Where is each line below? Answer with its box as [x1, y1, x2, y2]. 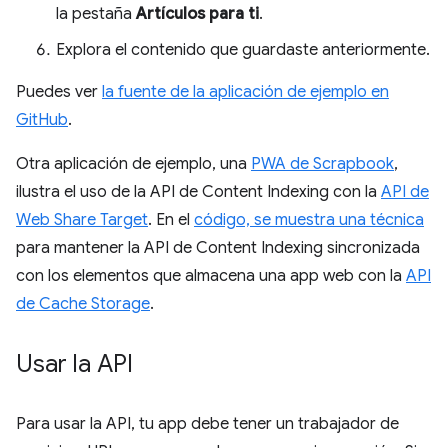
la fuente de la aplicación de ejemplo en [102, 81, 389, 102]
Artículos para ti [136, 3, 259, 24]
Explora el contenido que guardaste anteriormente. [56, 39, 430, 60]
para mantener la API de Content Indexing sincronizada [16, 237, 420, 258]
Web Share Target [16, 209, 148, 230]
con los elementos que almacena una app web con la [16, 265, 406, 286]
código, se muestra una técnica [194, 209, 424, 230]
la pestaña [56, 3, 136, 24]
